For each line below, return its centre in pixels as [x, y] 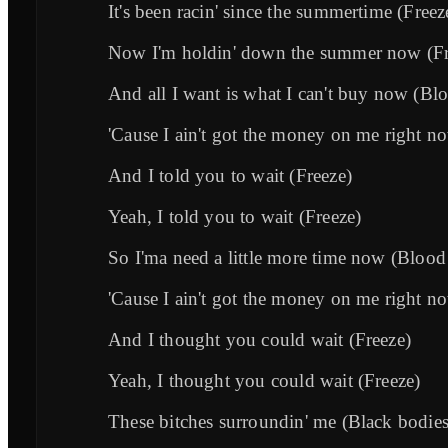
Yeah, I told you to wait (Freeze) [235, 217]
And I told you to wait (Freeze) [230, 176]
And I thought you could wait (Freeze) [260, 340]
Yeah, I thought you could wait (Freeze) [264, 381]
